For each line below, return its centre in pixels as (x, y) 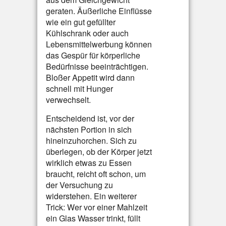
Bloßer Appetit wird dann (90, 77)
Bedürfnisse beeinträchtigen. (97, 66)
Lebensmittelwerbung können (99, 44)
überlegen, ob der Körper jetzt (99, 152)
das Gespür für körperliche (93, 55)
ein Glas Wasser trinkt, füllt (93, 218)
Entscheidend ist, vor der (90, 118)
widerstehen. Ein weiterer (91, 196)
